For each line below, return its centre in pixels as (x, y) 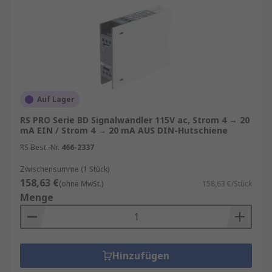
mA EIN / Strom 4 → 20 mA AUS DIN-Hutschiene (124, 130)
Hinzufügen (141, 256)
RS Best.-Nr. (40, 147)
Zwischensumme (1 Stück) (65, 169)
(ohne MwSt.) (81, 184)
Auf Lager (56, 99)
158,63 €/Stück (227, 184)
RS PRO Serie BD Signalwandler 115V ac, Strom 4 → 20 (135, 120)
